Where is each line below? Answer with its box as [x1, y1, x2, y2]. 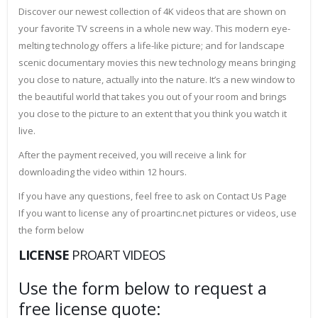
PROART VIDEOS [72, 246, 165, 264]
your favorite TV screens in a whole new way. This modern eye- [18, 22, 290, 35]
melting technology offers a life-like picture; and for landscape [18, 39, 285, 53]
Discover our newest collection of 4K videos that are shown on [18, 5, 286, 18]
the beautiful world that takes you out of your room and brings [18, 90, 287, 104]
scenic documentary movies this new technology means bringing [18, 56, 295, 70]
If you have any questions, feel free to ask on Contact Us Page [18, 190, 287, 203]
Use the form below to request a [18, 277, 267, 300]
